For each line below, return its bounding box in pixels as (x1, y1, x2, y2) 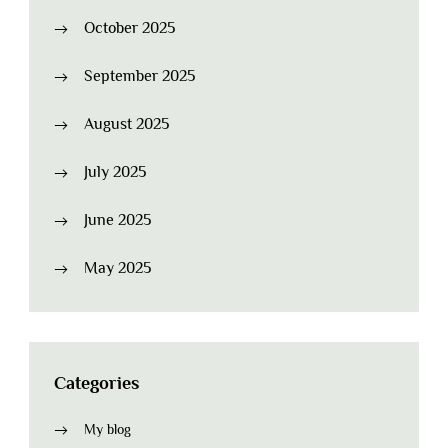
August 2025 (84, 115, 169, 134)
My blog (84, 421, 131, 438)
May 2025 (84, 259, 151, 278)
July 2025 (84, 163, 146, 182)
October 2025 (84, 19, 175, 38)
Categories (54, 373, 139, 394)
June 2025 (84, 211, 151, 230)
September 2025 (84, 67, 195, 86)
